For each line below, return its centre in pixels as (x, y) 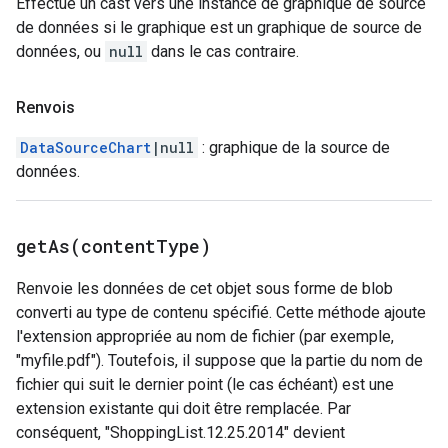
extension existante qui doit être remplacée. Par (183, 408)
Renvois (45, 107)
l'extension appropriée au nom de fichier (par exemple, (205, 336)
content (118, 246)
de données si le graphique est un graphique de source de (219, 27)
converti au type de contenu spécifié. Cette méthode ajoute (221, 312)
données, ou (60, 51)
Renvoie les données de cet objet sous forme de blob (204, 288)
